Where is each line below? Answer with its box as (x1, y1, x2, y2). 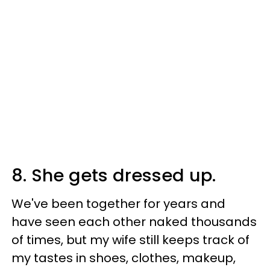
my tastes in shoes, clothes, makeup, (11, 249, 236, 266)
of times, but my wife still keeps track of (11, 231, 250, 248)
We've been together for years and (11, 195, 225, 212)
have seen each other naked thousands (11, 213, 257, 230)
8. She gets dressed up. (11, 163, 216, 187)
